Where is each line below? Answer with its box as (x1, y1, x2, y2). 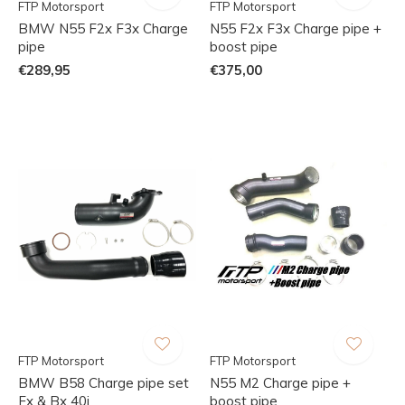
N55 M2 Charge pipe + (209, 373, 351, 391)
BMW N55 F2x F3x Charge (18, 19, 188, 37)
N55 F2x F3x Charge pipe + (209, 19, 381, 37)
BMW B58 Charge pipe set (18, 373, 189, 391)
